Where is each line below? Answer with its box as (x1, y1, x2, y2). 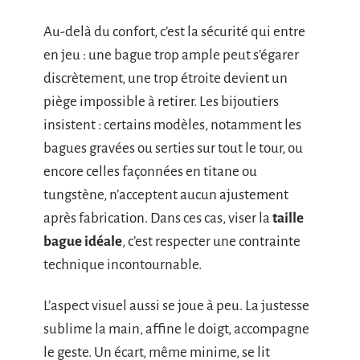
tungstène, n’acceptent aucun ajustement (43, 186, 288, 202)
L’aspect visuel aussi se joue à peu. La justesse (43, 298, 309, 313)
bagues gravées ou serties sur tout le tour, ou (43, 140, 303, 156)
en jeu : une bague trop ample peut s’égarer (43, 47, 299, 63)
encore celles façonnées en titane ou (43, 163, 257, 179)
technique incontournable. (43, 256, 202, 272)
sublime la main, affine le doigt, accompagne (43, 321, 309, 337)
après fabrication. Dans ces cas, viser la (43, 210, 272, 226)
